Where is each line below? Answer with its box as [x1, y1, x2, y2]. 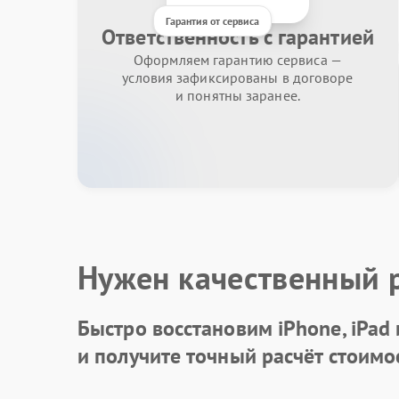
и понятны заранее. [175, 86, 300, 104]
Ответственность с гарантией [102, 23, 374, 51]
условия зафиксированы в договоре [122, 69, 354, 86]
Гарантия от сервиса [166, 14, 259, 28]
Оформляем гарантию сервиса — [134, 51, 342, 69]
